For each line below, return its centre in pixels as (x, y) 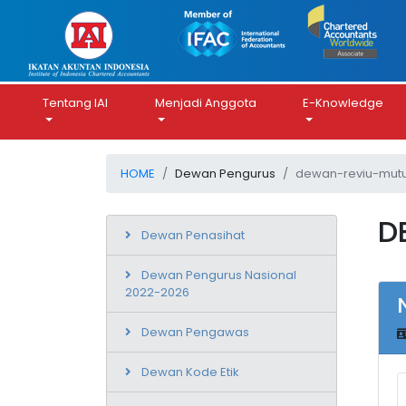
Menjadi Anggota (205, 103)
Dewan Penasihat (193, 235)
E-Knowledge (343, 103)
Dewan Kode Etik (190, 372)
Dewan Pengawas (195, 332)
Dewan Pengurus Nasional (219, 275)
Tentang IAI (75, 103)
